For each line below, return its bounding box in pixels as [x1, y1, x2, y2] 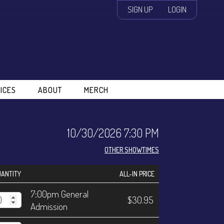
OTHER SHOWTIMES [104, 145, 159, 154]
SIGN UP [127, 4, 153, 14]
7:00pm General [30, 187, 88, 200]
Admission [30, 200, 67, 213]
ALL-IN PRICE [119, 169, 154, 178]
